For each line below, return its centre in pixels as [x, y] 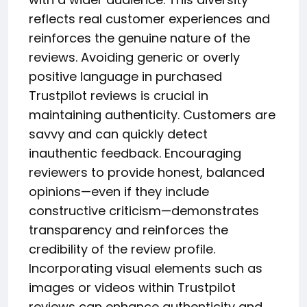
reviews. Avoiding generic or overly [134, 57]
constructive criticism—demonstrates [144, 210]
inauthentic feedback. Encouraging [135, 153]
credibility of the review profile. [122, 249]
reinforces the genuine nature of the [139, 38]
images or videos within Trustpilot [132, 287]
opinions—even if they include [119, 191]
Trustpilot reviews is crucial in [119, 95]
